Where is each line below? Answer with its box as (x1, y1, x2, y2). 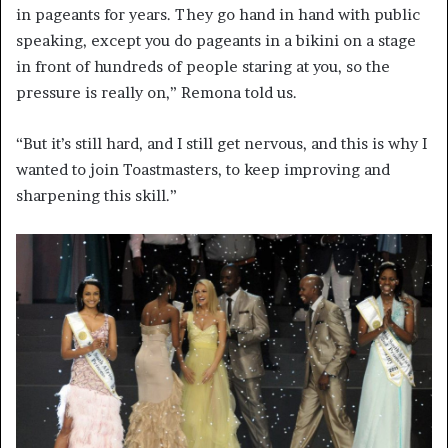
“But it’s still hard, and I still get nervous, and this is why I (16, 133, 427, 153)
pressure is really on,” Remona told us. (16, 82, 297, 102)
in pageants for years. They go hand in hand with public (16, 4, 420, 24)
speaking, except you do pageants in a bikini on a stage (16, 30, 416, 50)
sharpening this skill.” (16, 185, 177, 205)
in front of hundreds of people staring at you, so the (16, 56, 390, 76)
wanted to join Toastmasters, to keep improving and (16, 159, 390, 179)
